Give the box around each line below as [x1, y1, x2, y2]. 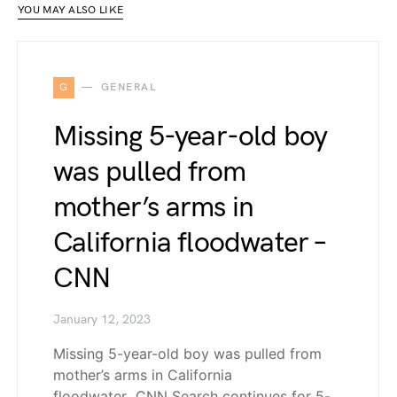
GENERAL [100, 81, 156, 94]
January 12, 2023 [53, 313, 151, 327]
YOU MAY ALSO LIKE [18, 4, 124, 17]
